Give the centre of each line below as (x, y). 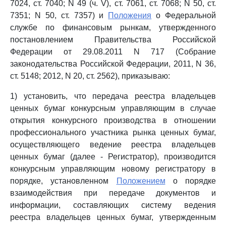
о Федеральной (184, 15)
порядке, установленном (63, 181)
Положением (141, 181)
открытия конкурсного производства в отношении (113, 120)
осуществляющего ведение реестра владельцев (113, 145)
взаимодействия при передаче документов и (113, 193)
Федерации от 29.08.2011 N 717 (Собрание (113, 52)
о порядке (190, 181)
